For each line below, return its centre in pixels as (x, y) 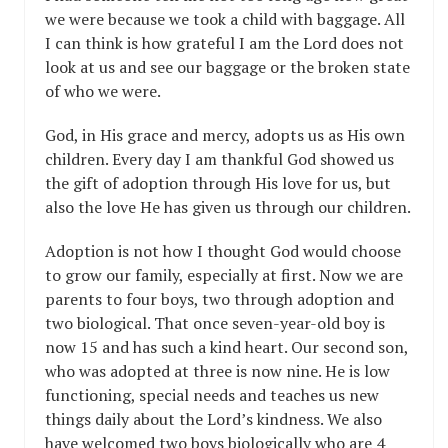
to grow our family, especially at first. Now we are (224, 274)
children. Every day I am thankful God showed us (219, 158)
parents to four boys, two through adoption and (219, 298)
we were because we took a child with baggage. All (225, 18)
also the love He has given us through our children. (228, 206)
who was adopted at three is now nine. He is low (217, 370)
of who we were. (103, 90)
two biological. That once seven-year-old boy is (215, 322)
